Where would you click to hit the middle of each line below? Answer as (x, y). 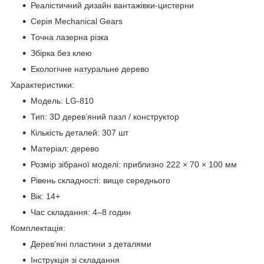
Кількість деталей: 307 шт (80, 132)
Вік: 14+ (45, 196)
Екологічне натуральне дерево (90, 69)
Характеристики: (42, 85)
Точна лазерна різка (70, 37)
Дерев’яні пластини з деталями (91, 244)
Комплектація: (38, 228)
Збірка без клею (61, 53)
